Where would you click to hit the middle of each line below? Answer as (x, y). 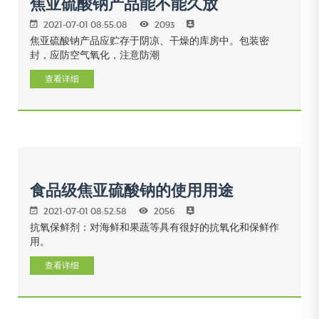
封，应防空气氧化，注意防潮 (95, 54)
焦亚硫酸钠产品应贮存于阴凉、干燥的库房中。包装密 (150, 40)
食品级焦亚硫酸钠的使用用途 (132, 190)
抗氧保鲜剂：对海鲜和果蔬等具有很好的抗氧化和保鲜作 (155, 226)
